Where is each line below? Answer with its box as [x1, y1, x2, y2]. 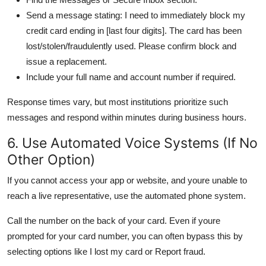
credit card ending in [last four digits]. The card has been [26, 25, 242, 36]
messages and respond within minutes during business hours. [7, 112, 246, 122]
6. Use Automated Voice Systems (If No [7, 134, 258, 151]
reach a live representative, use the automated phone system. [7, 190, 246, 201]
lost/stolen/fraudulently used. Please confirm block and [26, 40, 236, 51]
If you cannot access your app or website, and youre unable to [7, 175, 247, 185]
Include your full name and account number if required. [26, 71, 236, 82]
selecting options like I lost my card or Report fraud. [7, 246, 205, 256]
